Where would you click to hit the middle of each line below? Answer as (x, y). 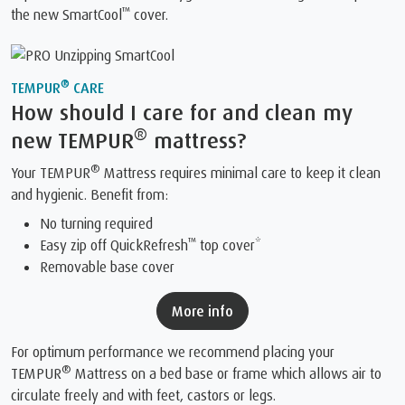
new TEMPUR (72, 141)
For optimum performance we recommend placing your (173, 352)
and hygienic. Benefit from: (89, 195)
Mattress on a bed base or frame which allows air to (226, 374)
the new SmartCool (66, 14)
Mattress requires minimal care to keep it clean (240, 173)
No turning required (96, 224)
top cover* (229, 245)
